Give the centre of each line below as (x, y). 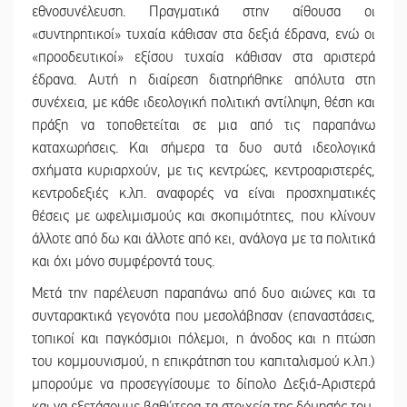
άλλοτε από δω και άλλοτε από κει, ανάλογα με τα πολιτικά (203, 239)
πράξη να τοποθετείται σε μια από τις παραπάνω (203, 126)
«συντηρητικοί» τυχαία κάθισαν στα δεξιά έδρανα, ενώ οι (203, 35)
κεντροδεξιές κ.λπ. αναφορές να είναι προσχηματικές (203, 194)
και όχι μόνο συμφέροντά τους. (123, 262)
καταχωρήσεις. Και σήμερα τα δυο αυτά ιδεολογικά (203, 149)
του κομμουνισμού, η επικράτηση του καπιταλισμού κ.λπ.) (203, 362)
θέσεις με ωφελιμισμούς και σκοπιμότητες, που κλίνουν (203, 217)
